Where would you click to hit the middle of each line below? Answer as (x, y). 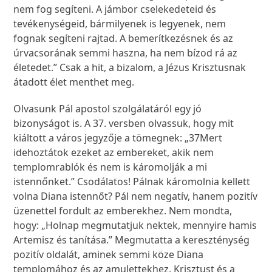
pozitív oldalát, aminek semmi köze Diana (109, 255)
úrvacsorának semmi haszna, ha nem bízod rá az (126, 53)
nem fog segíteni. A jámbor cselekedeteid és (115, 9)
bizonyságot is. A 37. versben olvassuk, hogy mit (124, 124)
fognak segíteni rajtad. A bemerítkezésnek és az (124, 39)
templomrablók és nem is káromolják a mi (110, 167)
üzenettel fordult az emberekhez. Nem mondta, (123, 211)
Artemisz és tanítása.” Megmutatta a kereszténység (132, 240)
